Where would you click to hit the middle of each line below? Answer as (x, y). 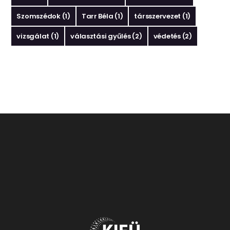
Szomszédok (39, 16)
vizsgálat (33, 36)
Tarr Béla (97, 16)
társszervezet (158, 16)
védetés (167, 36)
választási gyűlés (101, 36)
